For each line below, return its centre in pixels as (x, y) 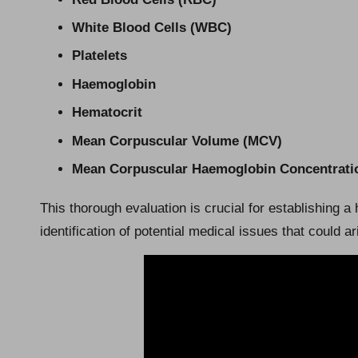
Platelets (99, 56)
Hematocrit (107, 113)
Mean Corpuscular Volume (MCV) (177, 141)
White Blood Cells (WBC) (152, 27)
